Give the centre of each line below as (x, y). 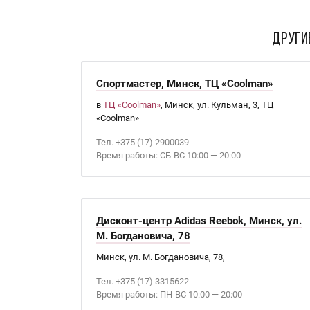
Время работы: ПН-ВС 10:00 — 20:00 (169, 294)
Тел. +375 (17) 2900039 (143, 142)
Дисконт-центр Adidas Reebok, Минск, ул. (199, 221)
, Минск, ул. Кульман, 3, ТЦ (217, 105)
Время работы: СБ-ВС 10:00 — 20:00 (168, 155)
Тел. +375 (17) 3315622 (143, 281)
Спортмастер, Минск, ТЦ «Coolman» (185, 84)
